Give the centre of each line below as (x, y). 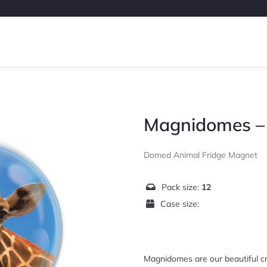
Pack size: (181, 187)
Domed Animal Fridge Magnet (201, 155)
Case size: (180, 204)
